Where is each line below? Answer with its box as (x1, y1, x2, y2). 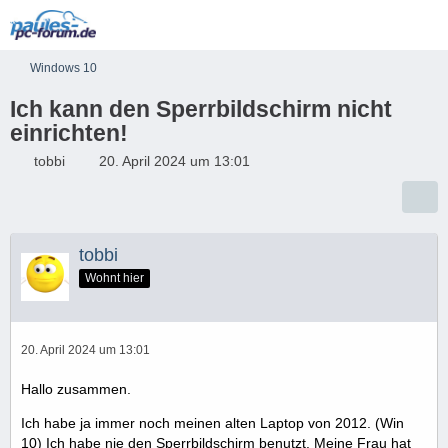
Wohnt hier (85, 270, 144, 285)
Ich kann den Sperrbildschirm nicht (10, 96, 392, 122)
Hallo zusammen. (21, 380, 131, 397)
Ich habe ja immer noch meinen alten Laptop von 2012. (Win (21, 414, 404, 431)
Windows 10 (30, 61, 97, 75)
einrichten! (10, 120, 128, 146)
